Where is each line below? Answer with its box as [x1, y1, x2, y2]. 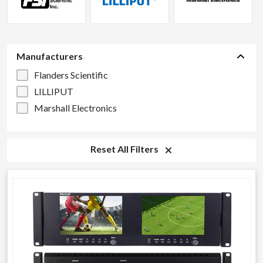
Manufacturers [16, 50, 83, 62]
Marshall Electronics [34, 102, 117, 113]
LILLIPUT [34, 86, 73, 97]
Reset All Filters [90, 143, 160, 154]
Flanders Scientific [34, 69, 108, 80]
